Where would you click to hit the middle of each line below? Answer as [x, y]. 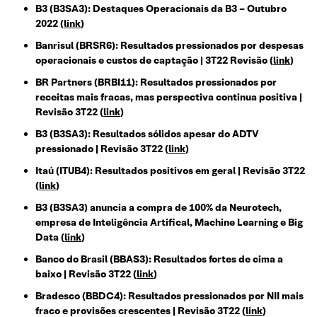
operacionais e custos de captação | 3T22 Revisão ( [154, 60]
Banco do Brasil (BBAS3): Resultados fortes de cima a [159, 259]
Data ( [50, 237]
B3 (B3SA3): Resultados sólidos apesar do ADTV [147, 134]
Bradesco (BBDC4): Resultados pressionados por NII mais [169, 296]
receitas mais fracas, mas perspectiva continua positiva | [169, 97]
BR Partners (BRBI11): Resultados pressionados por [156, 82]
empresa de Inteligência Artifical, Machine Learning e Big [169, 223]
